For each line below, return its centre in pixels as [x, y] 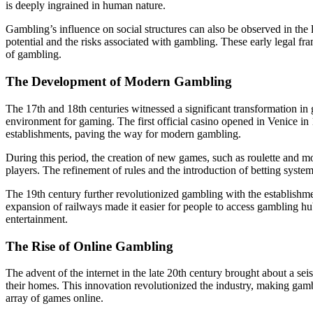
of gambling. [34, 54]
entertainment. [37, 219]
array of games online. [54, 298]
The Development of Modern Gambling [119, 82]
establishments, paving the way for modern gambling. [123, 133]
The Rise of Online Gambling [89, 246]
